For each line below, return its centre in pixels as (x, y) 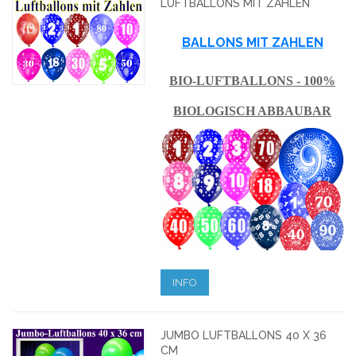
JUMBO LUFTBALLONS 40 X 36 (244, 335)
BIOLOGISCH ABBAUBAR (253, 110)
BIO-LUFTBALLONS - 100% (253, 80)
